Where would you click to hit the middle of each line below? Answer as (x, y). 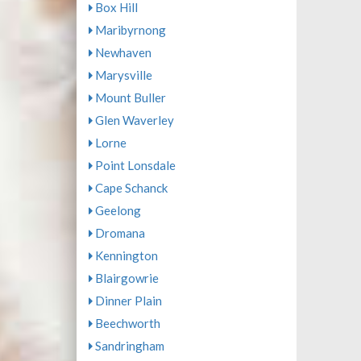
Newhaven (122, 52)
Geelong (116, 210)
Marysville (122, 75)
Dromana (118, 233)
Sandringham (128, 346)
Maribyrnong (129, 30)
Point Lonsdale (134, 165)
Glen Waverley (133, 120)
